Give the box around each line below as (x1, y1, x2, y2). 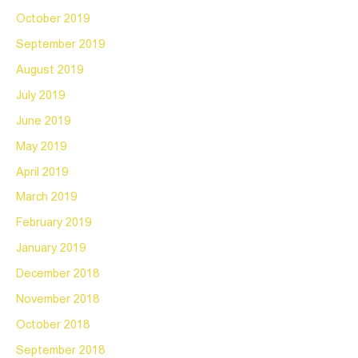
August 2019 (16, 64, 83, 76)
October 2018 (16, 320, 89, 332)
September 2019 (16, 38, 105, 50)
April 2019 (16, 166, 68, 178)
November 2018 (16, 294, 99, 306)
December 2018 (16, 268, 99, 280)
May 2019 (16, 141, 66, 153)
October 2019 (16, 13, 89, 25)
